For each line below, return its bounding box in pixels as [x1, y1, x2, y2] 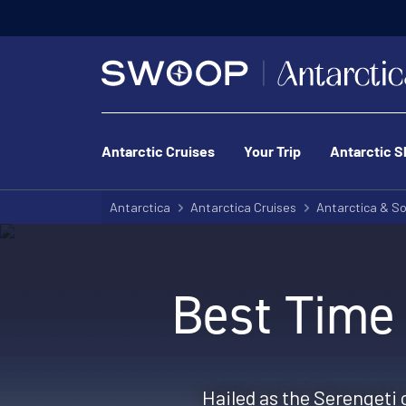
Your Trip [244, 146, 301, 160]
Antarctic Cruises [101, 146, 215, 160]
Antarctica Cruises [190, 199, 296, 215]
